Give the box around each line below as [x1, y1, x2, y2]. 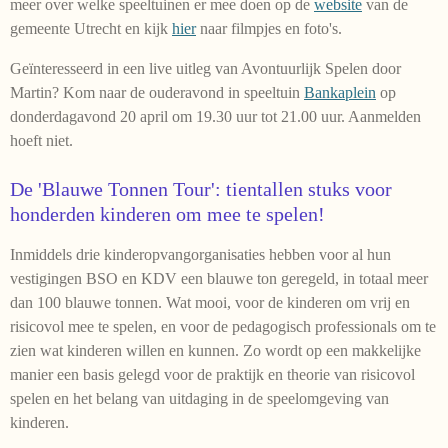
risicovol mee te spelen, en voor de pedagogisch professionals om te [10, 317, 436, 335]
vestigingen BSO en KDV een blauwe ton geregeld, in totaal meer [10, 269, 428, 287]
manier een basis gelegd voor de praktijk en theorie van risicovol [10, 365, 415, 383]
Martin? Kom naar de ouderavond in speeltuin [10, 83, 304, 101]
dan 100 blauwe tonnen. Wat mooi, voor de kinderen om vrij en [10, 293, 410, 311]
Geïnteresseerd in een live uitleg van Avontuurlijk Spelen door [10, 59, 401, 77]
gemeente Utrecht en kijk [10, 19, 172, 37]
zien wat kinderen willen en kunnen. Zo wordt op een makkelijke [10, 341, 421, 359]
